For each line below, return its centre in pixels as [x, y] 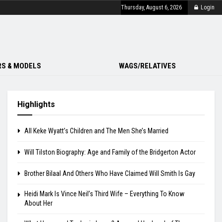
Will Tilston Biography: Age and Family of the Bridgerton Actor [110, 152]
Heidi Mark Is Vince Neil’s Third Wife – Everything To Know [104, 194]
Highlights [36, 104]
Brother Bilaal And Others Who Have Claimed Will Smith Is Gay [110, 173]
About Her [38, 203]
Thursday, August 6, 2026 [151, 7]
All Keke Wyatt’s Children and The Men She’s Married [96, 131]
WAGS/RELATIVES [147, 66]
